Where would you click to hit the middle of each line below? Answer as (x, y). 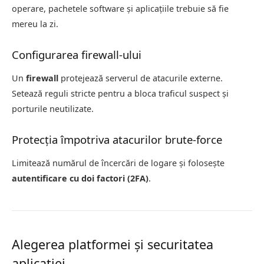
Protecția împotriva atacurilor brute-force (117, 140)
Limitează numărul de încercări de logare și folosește (118, 163)
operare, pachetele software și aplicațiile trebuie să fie (120, 9)
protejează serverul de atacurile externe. (141, 78)
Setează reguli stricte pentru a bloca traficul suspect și (120, 94)
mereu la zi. (35, 24)
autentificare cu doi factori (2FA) (80, 178)
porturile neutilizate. (53, 109)
